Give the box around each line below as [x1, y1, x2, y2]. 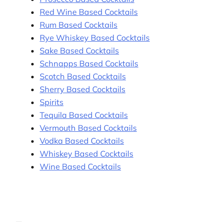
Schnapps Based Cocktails [40, 58, 139, 69]
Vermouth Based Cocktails [40, 123, 137, 133]
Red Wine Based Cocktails [40, 7, 138, 17]
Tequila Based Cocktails [40, 110, 128, 120]
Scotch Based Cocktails [40, 71, 126, 82]
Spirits [40, 97, 64, 108]
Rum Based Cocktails [40, 20, 118, 30]
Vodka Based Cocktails [40, 136, 124, 146]
